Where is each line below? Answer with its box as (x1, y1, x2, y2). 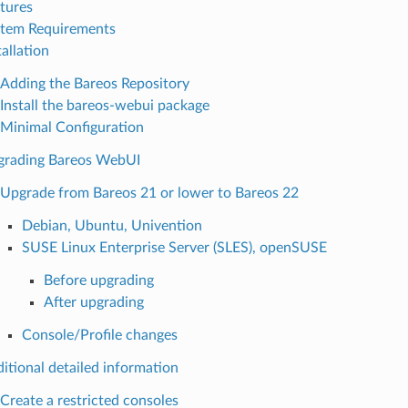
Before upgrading (43, 272, 154, 288)
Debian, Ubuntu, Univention (21, 218, 202, 233)
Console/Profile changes (21, 327, 178, 342)
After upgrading (43, 294, 144, 310)
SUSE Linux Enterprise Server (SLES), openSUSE (21, 240, 327, 255)
